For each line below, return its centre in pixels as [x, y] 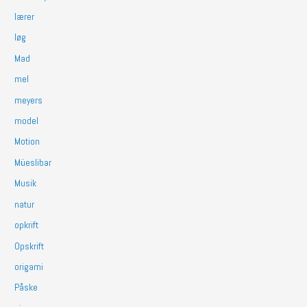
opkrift [27, 225]
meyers [29, 100]
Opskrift [29, 246]
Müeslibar [33, 162]
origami [29, 267]
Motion [27, 142]
